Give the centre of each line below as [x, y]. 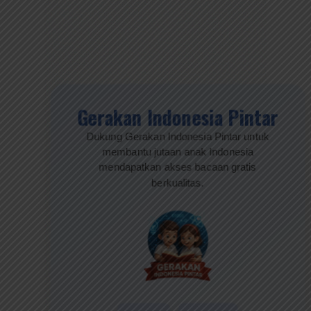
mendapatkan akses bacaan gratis [178, 168]
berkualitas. [178, 183]
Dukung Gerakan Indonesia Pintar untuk [178, 137]
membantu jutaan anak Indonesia [178, 153]
